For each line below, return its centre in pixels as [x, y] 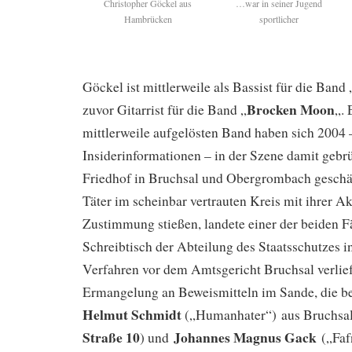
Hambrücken [148, 19]
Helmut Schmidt [134, 315]
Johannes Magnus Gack [245, 337]
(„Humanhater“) [231, 315]
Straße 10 [111, 337]
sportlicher [279, 19]
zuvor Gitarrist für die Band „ [165, 110]
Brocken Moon [291, 110]
